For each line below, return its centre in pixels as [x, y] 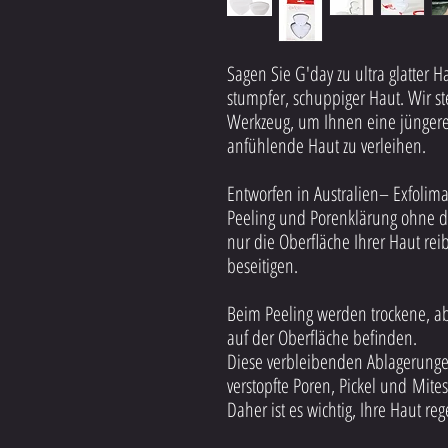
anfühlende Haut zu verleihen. [326, 146]
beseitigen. [262, 266]
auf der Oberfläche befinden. [324, 338]
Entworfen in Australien [303, 194]
